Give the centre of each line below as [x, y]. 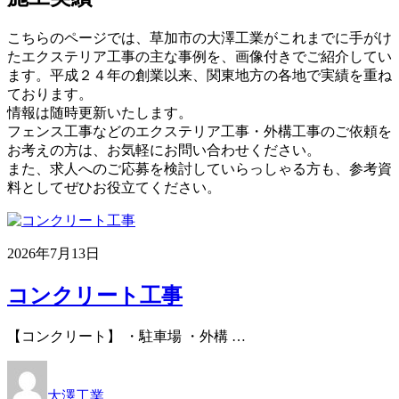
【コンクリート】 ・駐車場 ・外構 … [126, 336]
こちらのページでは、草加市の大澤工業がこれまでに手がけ [199, 37]
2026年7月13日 [53, 253]
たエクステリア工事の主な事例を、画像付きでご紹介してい [199, 56]
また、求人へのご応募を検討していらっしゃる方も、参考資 [199, 168]
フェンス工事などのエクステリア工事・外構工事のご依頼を [199, 131]
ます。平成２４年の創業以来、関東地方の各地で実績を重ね [199, 75]
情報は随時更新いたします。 [100, 112]
